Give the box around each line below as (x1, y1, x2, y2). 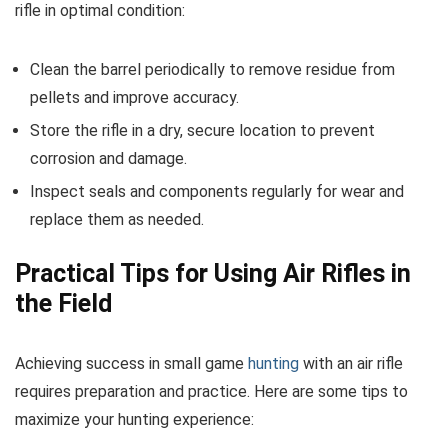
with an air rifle (299, 353, 403, 373)
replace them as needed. (30, 209, 204, 229)
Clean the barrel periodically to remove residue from (30, 59, 395, 79)
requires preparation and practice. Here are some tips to (15, 381, 408, 401)
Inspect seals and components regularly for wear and (30, 181, 404, 201)
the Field (15, 288, 112, 318)
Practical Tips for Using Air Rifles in (15, 258, 411, 288)
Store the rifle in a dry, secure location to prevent (30, 120, 375, 140)
